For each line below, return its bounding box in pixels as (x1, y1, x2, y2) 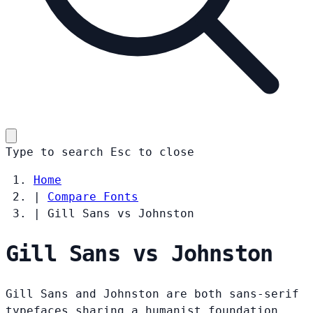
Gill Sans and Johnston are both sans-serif (6, 286, 299, 300)
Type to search (6, 145, 103, 159)
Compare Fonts (48, 189, 138, 203)
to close (138, 145, 194, 159)
